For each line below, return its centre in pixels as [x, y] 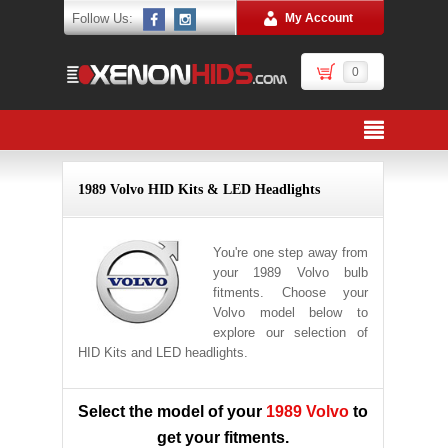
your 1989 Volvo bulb [290, 272]
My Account [319, 18]
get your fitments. [223, 437]
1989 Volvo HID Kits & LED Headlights [199, 189]
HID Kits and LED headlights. [163, 352]
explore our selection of [290, 332]
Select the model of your [172, 411]
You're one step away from [290, 252]
